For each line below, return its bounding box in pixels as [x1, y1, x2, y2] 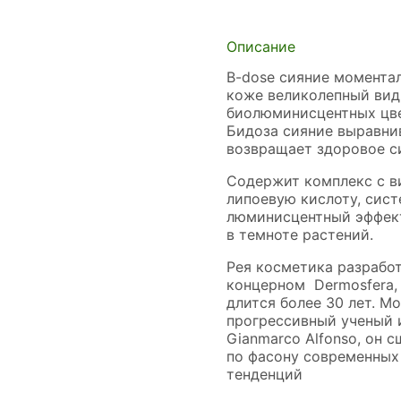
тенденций [226, 365, 303, 384]
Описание [226, 38, 295, 56]
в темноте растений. [226, 226, 373, 244]
